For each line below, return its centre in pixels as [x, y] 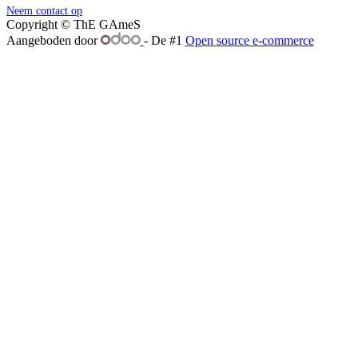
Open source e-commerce [249, 40]
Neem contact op [44, 10]
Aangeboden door [54, 40]
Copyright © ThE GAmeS [74, 24]
